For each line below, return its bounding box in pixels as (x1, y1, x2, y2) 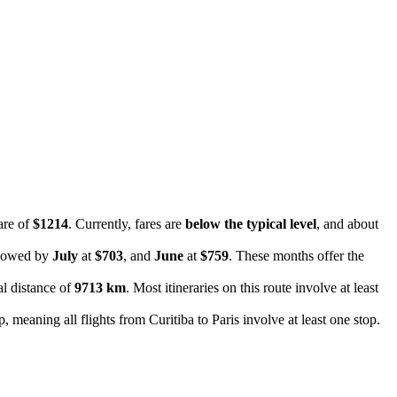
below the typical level (185, 215, 316, 231)
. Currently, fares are (68, 215, 185, 231)
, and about (316, 215, 378, 231)
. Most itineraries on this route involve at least (126, 279, 378, 295)
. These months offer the (229, 247, 364, 263)
